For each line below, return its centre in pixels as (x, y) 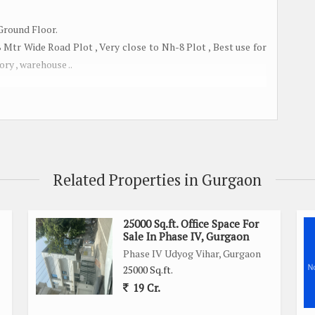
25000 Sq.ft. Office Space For (191, 223)
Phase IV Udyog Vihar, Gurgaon (192, 253)
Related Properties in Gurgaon (157, 179)
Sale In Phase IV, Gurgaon (186, 236)
